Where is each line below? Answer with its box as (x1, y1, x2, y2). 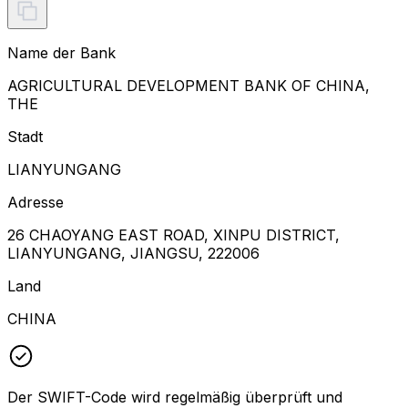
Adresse (7, 192, 64, 211)
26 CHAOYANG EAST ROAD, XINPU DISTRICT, (7, 225, 340, 244)
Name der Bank (7, 43, 116, 62)
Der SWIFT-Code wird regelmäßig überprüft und (7, 387, 342, 406)
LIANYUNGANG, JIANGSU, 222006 (7, 243, 260, 262)
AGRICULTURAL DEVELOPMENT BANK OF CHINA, (7, 76, 370, 95)
